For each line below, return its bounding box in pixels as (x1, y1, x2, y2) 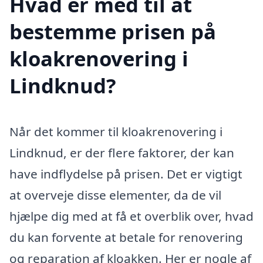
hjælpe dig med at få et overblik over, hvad (9, 208, 254, 225)
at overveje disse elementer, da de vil (9, 187, 221, 204)
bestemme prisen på (9, 18, 216, 46)
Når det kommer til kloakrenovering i (9, 123, 222, 140)
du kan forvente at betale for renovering (9, 229, 243, 246)
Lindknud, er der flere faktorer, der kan (9, 144, 234, 161)
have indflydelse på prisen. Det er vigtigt (9, 166, 242, 183)
